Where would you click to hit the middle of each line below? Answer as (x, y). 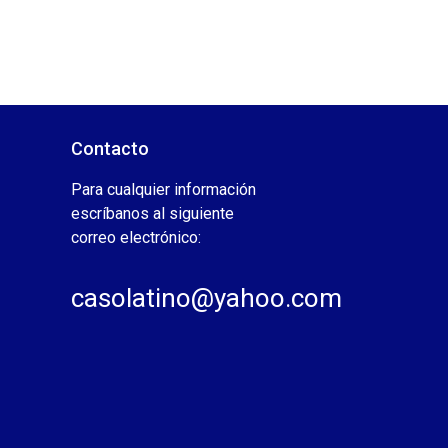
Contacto (110, 149)
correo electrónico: (136, 238)
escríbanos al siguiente (152, 214)
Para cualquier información (163, 190)
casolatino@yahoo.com (206, 297)
